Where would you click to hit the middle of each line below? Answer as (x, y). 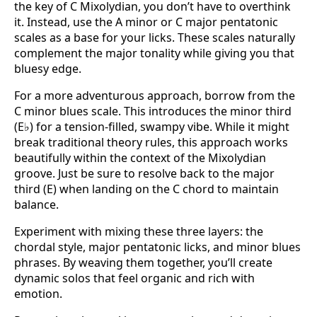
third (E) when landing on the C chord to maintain (146, 189)
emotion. (38, 294)
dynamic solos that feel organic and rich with (134, 278)
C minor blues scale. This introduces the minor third (153, 111)
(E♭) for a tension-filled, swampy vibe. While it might (152, 127)
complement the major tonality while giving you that (154, 53)
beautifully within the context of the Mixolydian (140, 158)
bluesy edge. (48, 69)
